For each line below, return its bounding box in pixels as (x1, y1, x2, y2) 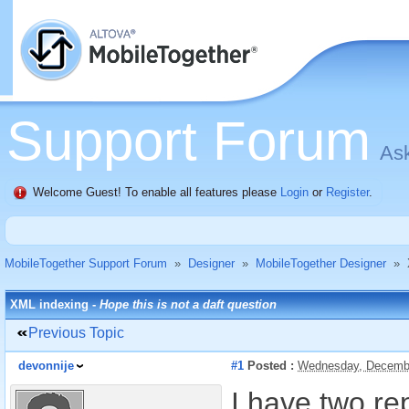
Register (326, 185, 369, 199)
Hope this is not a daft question (100, 298, 277, 311)
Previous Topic (28, 325, 124, 341)
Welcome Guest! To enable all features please (33, 185, 280, 199)
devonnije (18, 359, 74, 372)
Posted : (244, 359, 294, 372)
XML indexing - (10, 298, 100, 311)
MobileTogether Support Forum (5, 257, 167, 270)
